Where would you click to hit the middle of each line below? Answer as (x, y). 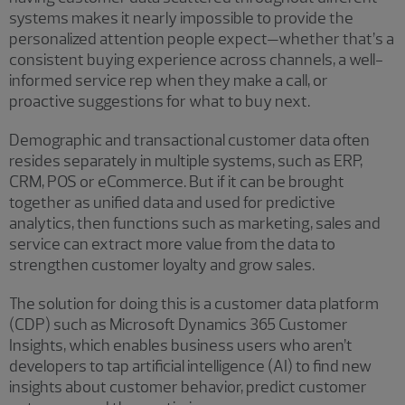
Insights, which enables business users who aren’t (181, 345)
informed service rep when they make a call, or (169, 80)
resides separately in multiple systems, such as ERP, (186, 160)
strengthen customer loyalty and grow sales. (162, 264)
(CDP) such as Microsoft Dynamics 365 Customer (179, 324)
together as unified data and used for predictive (172, 202)
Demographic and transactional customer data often (189, 140)
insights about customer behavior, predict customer (188, 386)
